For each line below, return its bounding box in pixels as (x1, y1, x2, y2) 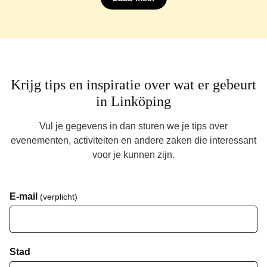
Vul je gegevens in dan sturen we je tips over (39, 120, 228, 131)
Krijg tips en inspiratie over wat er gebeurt (11, 76, 256, 92)
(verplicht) (40, 191, 77, 201)
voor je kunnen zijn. (92, 149, 175, 160)
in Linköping (96, 93, 171, 109)
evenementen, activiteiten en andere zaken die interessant (11, 135, 256, 145)
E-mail (10, 191, 40, 201)
